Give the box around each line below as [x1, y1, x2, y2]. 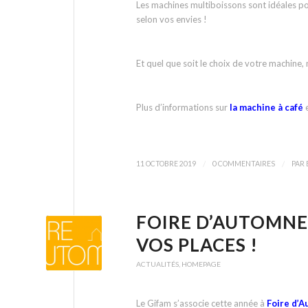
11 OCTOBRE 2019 [136, 159, 196, 168]
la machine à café [230, 102, 303, 113]
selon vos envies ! [136, 13, 207, 25]
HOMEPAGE [181, 260, 221, 269]
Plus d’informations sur [136, 102, 230, 113]
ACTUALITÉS [136, 260, 179, 269]
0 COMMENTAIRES [212, 159, 275, 168]
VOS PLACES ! [136, 234, 258, 256]
